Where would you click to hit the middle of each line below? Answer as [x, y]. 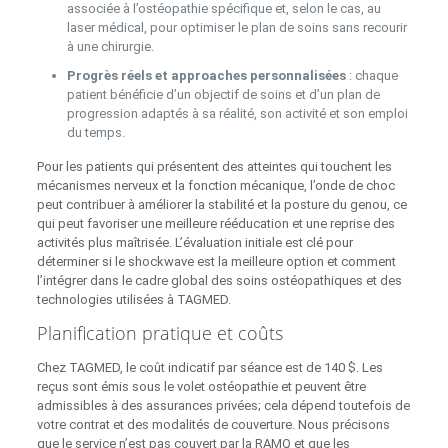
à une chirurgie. [110, 47]
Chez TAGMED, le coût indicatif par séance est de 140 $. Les [209, 368]
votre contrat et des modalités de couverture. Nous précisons [213, 425]
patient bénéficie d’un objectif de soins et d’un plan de [223, 95]
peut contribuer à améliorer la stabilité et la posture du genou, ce [221, 205]
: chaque [371, 76]
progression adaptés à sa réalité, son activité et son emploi [237, 114]
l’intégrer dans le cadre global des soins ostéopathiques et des [219, 281]
